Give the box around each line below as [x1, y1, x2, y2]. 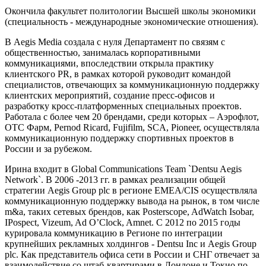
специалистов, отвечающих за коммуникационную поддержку [5, 79, 259, 90]
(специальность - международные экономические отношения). [5, 16, 258, 27]
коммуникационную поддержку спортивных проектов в [5, 132, 234, 143]
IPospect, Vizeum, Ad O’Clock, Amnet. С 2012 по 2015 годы [5, 217, 240, 227]
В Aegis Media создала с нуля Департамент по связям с [5, 36, 225, 47]
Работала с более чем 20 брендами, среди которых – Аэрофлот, [5, 111, 259, 122]
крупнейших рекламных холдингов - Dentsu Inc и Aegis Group [5, 238, 256, 249]
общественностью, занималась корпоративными [5, 47, 201, 58]
